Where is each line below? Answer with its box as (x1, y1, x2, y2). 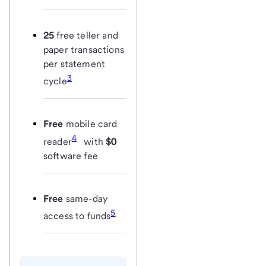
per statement (43, 58, 106, 70)
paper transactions (43, 44, 124, 56)
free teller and (54, 30, 118, 42)
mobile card (63, 118, 118, 130)
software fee (43, 150, 98, 161)
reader (43, 135, 72, 147)
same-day (63, 192, 108, 204)
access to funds (43, 210, 111, 221)
